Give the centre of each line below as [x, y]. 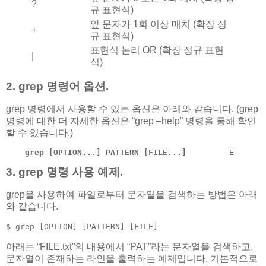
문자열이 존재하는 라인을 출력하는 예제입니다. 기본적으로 [132, 258]
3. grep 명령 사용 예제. [64, 172]
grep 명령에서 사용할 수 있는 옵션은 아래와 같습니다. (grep [132, 109]
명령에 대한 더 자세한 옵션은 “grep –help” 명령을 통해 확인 [131, 121]
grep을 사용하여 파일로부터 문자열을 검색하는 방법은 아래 [132, 195]
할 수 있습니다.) [39, 132]
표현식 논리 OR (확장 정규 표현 [157, 50]
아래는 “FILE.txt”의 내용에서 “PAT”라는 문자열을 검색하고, [129, 246]
